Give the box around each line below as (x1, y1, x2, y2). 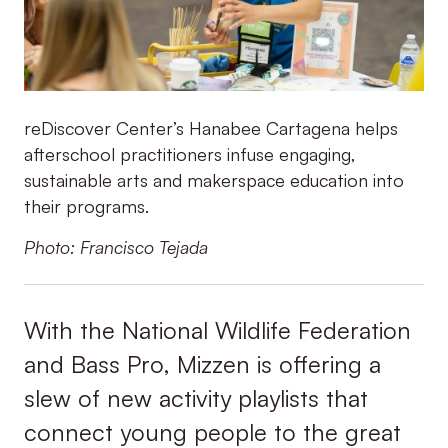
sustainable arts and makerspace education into (23, 169, 404, 192)
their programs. (23, 195, 149, 218)
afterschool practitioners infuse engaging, (23, 143, 356, 166)
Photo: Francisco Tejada (23, 235, 208, 258)
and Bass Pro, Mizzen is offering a (23, 349, 381, 380)
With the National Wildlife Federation (23, 315, 411, 346)
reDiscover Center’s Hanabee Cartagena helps (23, 117, 398, 140)
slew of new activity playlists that (23, 383, 368, 414)
